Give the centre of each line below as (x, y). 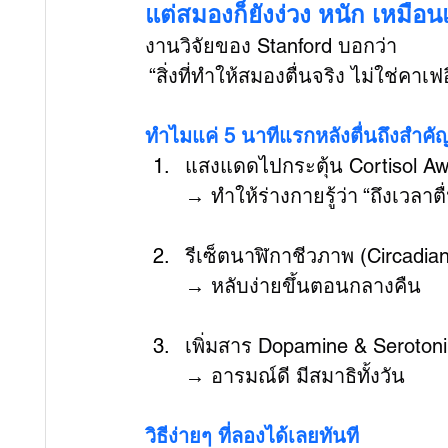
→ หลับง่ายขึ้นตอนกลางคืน (303, 286)
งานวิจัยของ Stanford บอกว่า (271, 46)
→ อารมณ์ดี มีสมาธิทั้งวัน (295, 376)
